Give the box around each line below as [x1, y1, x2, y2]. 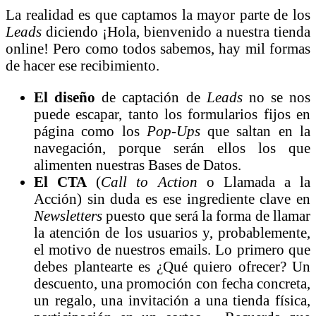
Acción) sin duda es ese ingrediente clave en [34, 190, 310, 207]
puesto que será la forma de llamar [102, 207, 310, 224]
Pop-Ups [146, 122, 200, 139]
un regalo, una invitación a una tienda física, [34, 291, 310, 308]
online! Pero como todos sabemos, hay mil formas [6, 39, 310, 56]
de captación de [95, 88, 207, 105]
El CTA [34, 173, 87, 190]
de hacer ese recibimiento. [6, 56, 159, 73]
